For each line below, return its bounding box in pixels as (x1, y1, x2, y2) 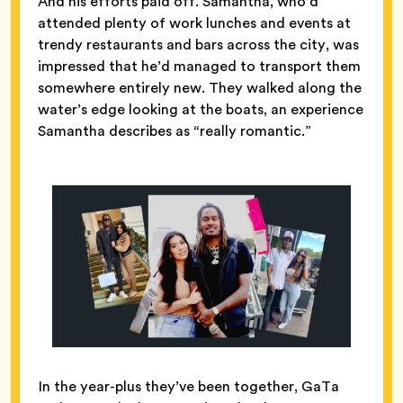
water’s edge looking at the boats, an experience (38, 98, 363, 120)
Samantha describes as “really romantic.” (38, 120, 311, 141)
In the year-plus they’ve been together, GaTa (38, 375, 339, 397)
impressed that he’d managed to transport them (38, 55, 361, 76)
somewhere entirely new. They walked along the (38, 76, 362, 98)
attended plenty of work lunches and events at (38, 12, 351, 33)
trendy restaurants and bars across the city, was (38, 33, 359, 55)
